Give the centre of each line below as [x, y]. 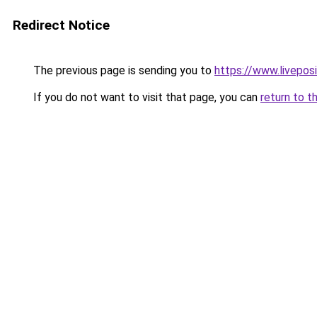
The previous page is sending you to [122, 70]
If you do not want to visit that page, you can [145, 97]
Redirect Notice [61, 25]
